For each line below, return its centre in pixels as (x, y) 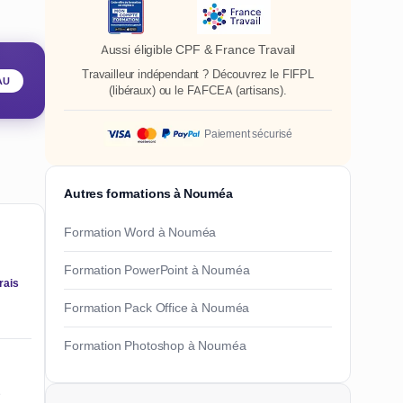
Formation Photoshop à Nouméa (155, 346)
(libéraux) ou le (148, 91)
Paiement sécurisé (248, 134)
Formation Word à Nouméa (140, 233)
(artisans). (260, 91)
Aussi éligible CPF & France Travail (198, 50)
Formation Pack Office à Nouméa (157, 308)
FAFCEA (210, 91)
